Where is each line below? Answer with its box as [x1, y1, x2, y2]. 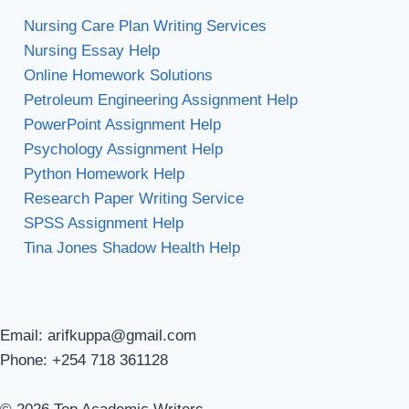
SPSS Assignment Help [23, 214, 184, 232]
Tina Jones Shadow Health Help [23, 238, 240, 257]
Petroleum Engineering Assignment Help [23, 90, 298, 109]
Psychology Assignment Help [23, 140, 223, 158]
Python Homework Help [23, 164, 184, 183]
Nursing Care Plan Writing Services [23, 16, 267, 35]
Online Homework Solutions [23, 66, 213, 84]
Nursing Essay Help [23, 41, 160, 59]
